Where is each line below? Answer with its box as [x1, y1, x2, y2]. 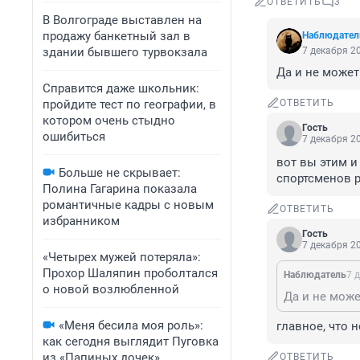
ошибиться [43, 129, 105, 144]
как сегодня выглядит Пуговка [43, 334, 219, 349]
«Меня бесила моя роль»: [59, 318, 203, 333]
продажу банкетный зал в [43, 29, 190, 43]
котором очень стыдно [43, 113, 175, 128]
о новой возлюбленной [43, 282, 179, 297]
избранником [43, 214, 120, 228]
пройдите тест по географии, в [43, 97, 216, 112]
